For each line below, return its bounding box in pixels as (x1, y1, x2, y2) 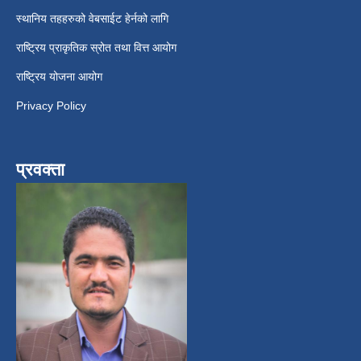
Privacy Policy (16, 98, 86, 112)
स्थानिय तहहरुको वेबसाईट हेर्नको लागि (16, 11, 168, 25)
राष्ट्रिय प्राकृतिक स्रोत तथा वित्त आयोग (16, 40, 176, 54)
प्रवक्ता (16, 159, 64, 180)
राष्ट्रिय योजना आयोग (16, 69, 102, 83)
